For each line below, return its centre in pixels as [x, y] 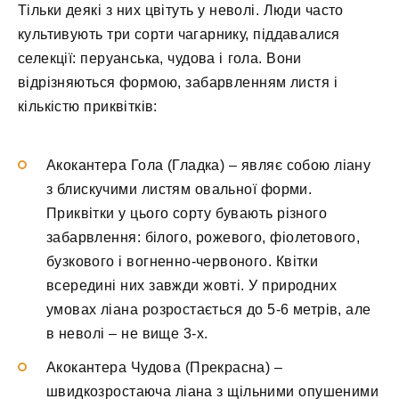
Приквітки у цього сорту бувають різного [187, 213]
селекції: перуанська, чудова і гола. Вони [160, 59]
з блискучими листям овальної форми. [179, 189]
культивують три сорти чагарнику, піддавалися [179, 35]
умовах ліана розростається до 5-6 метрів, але [209, 309]
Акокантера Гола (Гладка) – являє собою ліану [209, 165]
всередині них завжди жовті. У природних [191, 285]
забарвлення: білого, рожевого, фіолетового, [204, 237]
